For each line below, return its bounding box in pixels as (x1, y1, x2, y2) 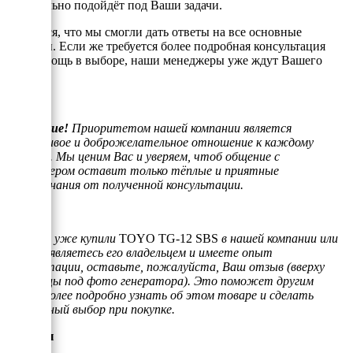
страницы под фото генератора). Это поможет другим (6, 273, 314, 288)
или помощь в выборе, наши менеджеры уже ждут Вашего (6, 53, 322, 67)
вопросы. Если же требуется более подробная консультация (6, 39, 325, 53)
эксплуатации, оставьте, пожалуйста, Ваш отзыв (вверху (6, 259, 325, 273)
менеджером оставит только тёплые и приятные (6, 163, 279, 177)
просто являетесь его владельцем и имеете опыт (6, 245, 273, 259)
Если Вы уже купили (6, 231, 119, 245)
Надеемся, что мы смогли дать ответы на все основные (6, 24, 302, 39)
